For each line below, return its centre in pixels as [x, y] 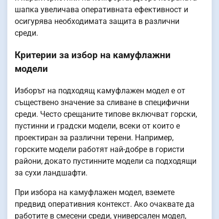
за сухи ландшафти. [51, 173]
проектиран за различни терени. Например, [94, 137]
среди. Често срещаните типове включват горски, [106, 114]
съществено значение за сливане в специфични [102, 102]
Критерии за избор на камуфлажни [93, 55]
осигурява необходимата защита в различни [97, 22]
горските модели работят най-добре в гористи [99, 149]
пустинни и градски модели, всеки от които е [97, 126]
